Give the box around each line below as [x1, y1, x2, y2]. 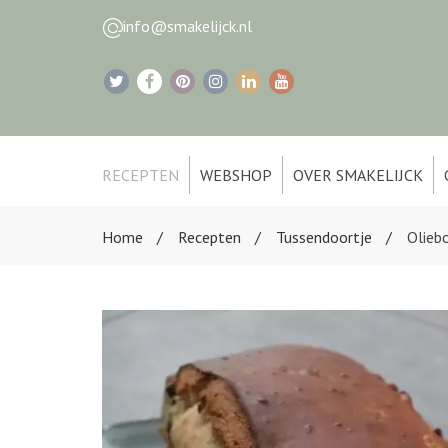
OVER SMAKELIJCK [293, 165, 423, 185]
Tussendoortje [276, 227, 372, 247]
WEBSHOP [200, 165, 272, 185]
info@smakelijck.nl [123, 16, 252, 36]
